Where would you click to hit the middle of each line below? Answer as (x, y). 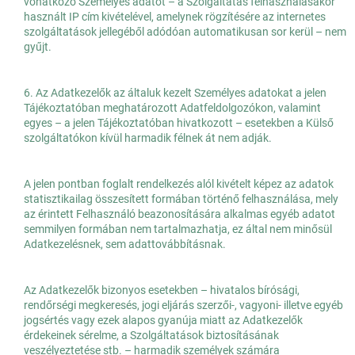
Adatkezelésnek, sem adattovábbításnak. (125, 244)
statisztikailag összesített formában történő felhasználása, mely (181, 199)
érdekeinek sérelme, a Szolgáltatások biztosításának (151, 336)
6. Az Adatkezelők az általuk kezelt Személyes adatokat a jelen (175, 93)
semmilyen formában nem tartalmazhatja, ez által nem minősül (178, 229)
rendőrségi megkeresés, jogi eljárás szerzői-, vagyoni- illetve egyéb (183, 305)
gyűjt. (38, 47)
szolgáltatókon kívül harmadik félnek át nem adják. (148, 138)
